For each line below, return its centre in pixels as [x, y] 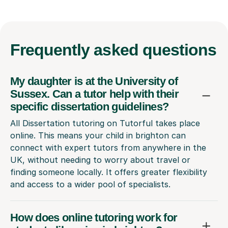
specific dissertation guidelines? [90, 106]
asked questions [155, 50]
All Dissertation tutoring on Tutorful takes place [105, 123]
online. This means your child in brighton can [98, 135]
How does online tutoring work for [94, 217]
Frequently [52, 50]
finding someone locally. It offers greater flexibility [109, 172]
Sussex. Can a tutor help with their [94, 94]
